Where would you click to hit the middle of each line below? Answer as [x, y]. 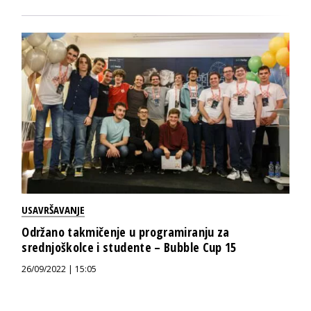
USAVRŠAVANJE [53, 209]
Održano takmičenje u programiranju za [126, 232]
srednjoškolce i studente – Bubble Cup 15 [129, 247]
